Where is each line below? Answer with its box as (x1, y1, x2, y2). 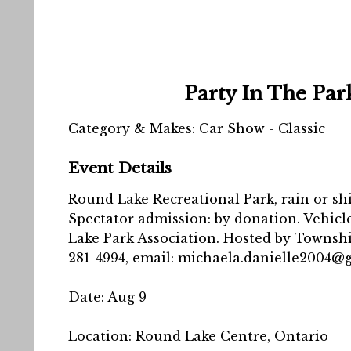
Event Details (68, 158, 172, 177)
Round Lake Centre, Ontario (136, 328, 328, 344)
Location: (68, 328, 136, 344)
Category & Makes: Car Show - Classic (68, 121, 325, 136)
